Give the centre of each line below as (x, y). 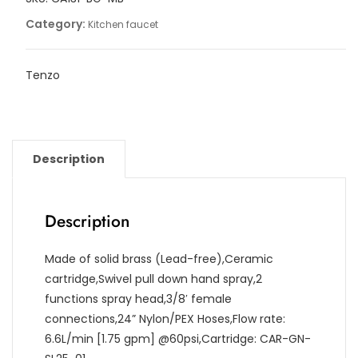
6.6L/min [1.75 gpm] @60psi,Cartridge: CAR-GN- (178, 338)
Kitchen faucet (123, 24)
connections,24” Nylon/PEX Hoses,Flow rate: (165, 318)
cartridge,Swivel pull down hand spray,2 (153, 278)
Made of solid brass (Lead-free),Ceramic (159, 259)
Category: (56, 24)
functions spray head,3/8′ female (138, 298)
